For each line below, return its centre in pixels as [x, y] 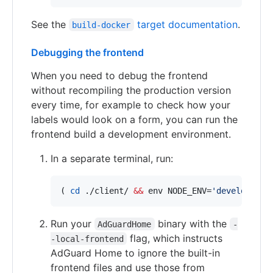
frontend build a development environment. [131, 134]
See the [50, 24]
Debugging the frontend [87, 52]
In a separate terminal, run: [112, 158]
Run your [73, 223]
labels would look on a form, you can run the [134, 119]
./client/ [107, 190]
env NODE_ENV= [177, 190]
